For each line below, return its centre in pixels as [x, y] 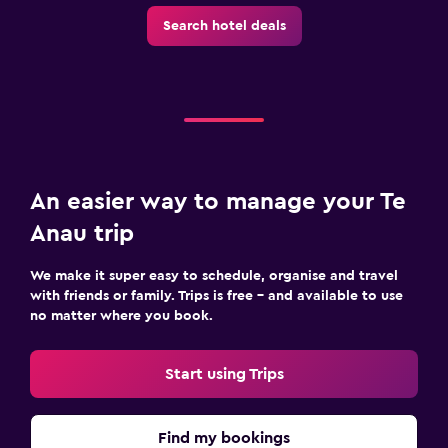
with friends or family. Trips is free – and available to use [216, 295]
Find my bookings [224, 437]
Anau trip [82, 233]
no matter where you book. [121, 315]
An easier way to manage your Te [218, 201]
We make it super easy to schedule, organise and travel [214, 275]
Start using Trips [224, 373]
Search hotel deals [224, 25]
